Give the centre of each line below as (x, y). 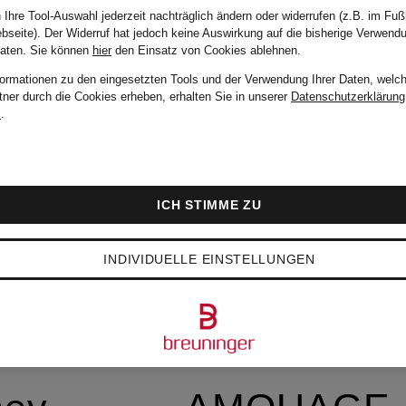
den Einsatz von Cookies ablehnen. (206, 50)
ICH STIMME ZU (209, 205)
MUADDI (265, 234)
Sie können (61, 50)
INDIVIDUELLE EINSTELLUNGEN (209, 259)
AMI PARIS (287, 98)
